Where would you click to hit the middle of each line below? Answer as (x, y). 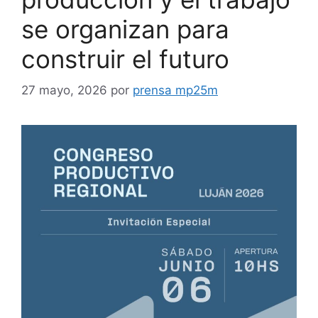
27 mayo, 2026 (64, 91)
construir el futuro (125, 59)
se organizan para (125, 29)
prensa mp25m (175, 91)
